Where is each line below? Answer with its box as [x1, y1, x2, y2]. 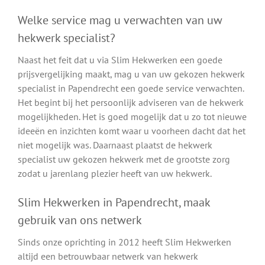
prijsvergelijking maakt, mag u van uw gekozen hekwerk [18, 67, 245, 80]
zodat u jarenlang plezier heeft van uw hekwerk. [18, 167, 212, 179]
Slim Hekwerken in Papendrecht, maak [18, 194, 210, 210]
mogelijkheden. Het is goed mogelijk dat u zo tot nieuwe [18, 110, 247, 122]
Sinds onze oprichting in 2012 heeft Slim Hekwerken [18, 235, 231, 248]
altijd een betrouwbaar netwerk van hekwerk [18, 250, 198, 262]
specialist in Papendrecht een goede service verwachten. [18, 82, 244, 94]
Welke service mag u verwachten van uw [18, 12, 222, 28]
